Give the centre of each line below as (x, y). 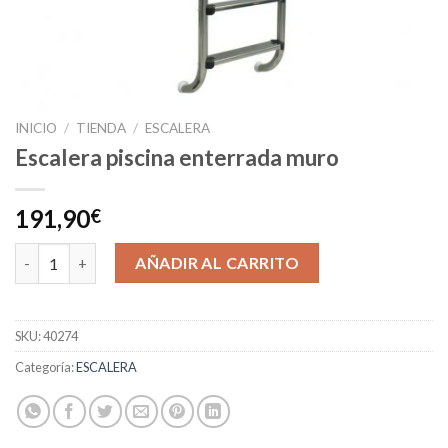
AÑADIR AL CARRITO (217, 263)
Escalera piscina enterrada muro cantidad (154, 254)
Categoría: (45, 367)
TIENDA (101, 128)
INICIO (36, 128)
